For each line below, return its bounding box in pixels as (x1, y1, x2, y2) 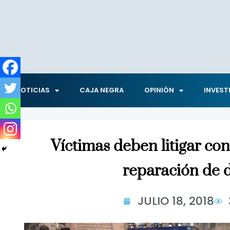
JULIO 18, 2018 (138, 193, 215, 209)
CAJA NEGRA (80, 85, 124, 95)
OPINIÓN (144, 85, 174, 95)
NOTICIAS (15, 85, 50, 95)
